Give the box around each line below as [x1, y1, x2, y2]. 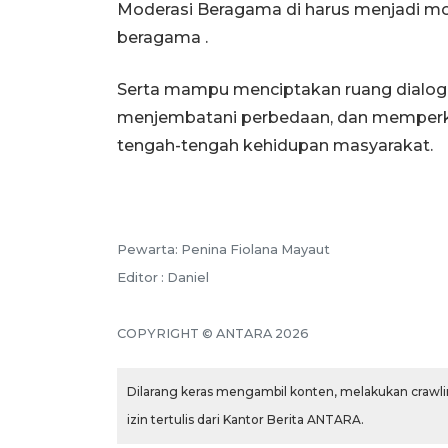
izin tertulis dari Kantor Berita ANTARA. [127, 411, 364, 427]
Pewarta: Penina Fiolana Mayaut [117, 241, 330, 257]
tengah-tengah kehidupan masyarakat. [117, 135, 433, 155]
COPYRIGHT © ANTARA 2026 [117, 325, 309, 341]
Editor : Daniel [117, 269, 209, 285]
